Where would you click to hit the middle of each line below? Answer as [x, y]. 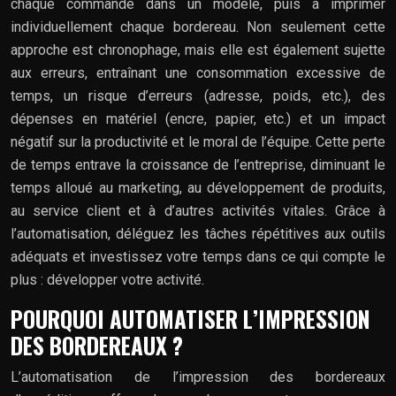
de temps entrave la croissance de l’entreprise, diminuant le [198, 164]
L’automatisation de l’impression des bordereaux [198, 377]
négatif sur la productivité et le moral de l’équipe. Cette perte [198, 141]
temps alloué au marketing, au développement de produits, [198, 187]
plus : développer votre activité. [107, 279]
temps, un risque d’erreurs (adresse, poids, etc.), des [198, 95]
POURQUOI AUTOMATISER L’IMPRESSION [190, 318]
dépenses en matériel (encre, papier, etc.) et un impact [198, 118]
